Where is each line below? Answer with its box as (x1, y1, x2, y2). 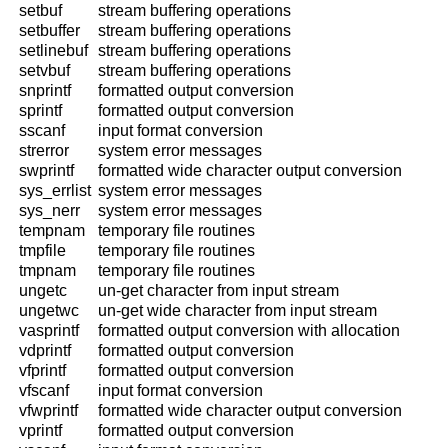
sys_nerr (19, 202, 81, 220)
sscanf (19, 122, 66, 140)
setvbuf (19, 62, 71, 80)
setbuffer (19, 22, 81, 40)
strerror (19, 142, 70, 160)
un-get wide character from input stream (98, 302, 378, 320)
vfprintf (19, 362, 67, 380)
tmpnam (19, 262, 77, 280)
